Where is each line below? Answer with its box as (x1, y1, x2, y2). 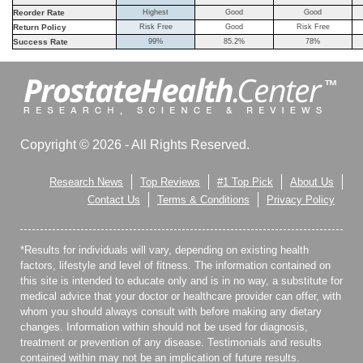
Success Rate (13, 37, 68, 47)
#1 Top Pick (217, 176, 273, 189)
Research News (49, 176, 123, 189)
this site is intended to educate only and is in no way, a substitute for (20, 275, 343, 288)
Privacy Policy (267, 194, 335, 207)
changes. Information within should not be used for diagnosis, (20, 321, 308, 334)
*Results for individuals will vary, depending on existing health (20, 244, 309, 257)
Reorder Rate (13, 8, 65, 18)
